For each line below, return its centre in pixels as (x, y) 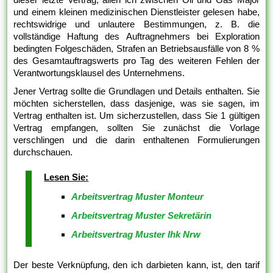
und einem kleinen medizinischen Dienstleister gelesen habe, (136, 12)
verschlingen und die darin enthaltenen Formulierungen (136, 140)
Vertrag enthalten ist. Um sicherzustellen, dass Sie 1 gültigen (136, 116)
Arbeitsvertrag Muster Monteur (138, 197)
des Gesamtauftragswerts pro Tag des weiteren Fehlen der (136, 61)
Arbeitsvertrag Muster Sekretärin (142, 216)
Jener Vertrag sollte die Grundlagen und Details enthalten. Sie (136, 91)
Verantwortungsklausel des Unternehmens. (99, 73)
